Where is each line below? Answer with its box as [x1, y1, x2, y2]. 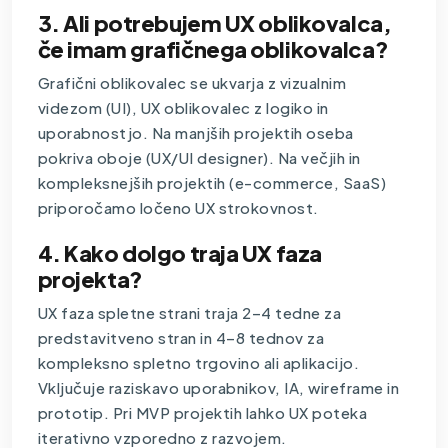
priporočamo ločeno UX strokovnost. [37, 197, 319, 217]
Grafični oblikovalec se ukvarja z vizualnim [37, 72, 347, 92]
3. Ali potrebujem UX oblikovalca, [37, 8, 392, 37]
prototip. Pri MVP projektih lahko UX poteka [37, 402, 368, 422]
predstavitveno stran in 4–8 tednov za [37, 327, 325, 347]
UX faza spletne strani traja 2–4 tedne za [37, 302, 342, 322]
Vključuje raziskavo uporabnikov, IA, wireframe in [37, 377, 400, 397]
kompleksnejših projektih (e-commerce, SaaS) [37, 172, 387, 192]
